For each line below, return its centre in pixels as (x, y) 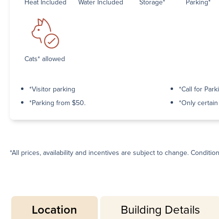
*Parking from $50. (57, 103)
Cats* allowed (45, 59)
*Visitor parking (52, 89)
